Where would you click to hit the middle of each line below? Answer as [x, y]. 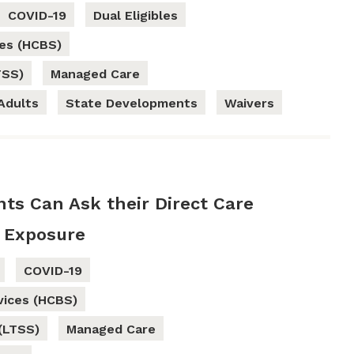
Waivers [250, 104]
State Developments [132, 104]
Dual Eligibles [136, 16]
